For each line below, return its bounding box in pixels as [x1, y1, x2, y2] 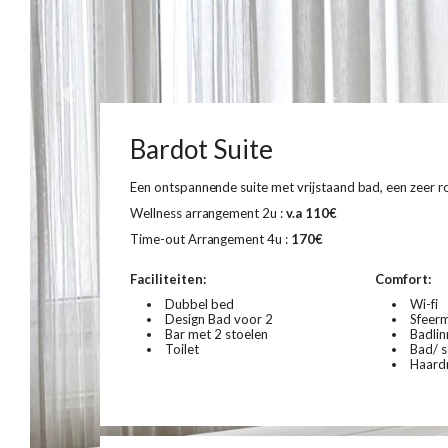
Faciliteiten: [130, 271, 206, 287]
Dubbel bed [165, 296, 234, 312]
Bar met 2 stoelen [165, 326, 268, 342]
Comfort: [375, 271, 431, 287]
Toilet [165, 341, 200, 357]
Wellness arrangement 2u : [130, 205, 286, 221]
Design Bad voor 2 [165, 311, 273, 327]
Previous [66, 94, 134, 116]
